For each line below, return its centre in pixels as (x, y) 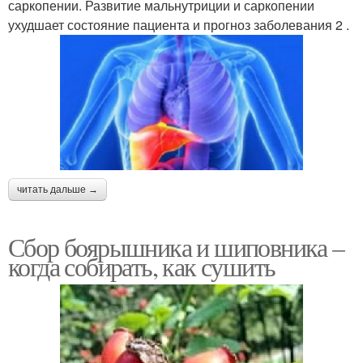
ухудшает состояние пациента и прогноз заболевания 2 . (179, 25)
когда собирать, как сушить (142, 266)
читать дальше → (58, 189)
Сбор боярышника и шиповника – (176, 246)
